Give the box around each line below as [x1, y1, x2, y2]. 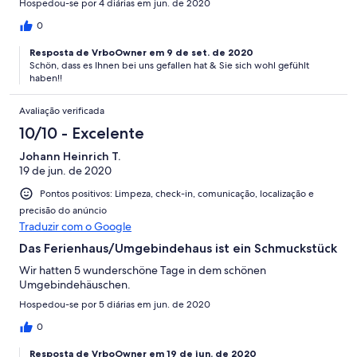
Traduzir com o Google [19, 218, 131, 233]
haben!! [29, 71, 62, 84]
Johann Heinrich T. [19, 148, 120, 163]
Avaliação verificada [19, 104, 104, 117]
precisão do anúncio [19, 203, 107, 217]
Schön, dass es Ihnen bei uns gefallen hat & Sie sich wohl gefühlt [29, 58, 309, 72]
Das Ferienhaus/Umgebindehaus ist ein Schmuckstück [19, 240, 337, 256]
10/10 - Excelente [19, 123, 144, 143]
